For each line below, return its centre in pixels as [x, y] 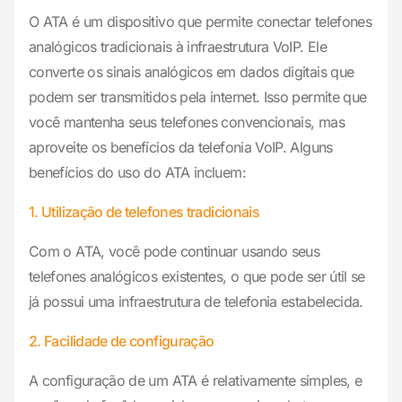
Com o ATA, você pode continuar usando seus [175, 252]
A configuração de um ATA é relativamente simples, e [196, 381]
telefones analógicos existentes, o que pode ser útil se [197, 277]
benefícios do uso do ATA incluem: [137, 173]
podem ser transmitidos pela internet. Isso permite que [198, 97]
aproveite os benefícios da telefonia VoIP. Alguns [181, 148]
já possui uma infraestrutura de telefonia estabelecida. [196, 302]
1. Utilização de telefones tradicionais [144, 212]
